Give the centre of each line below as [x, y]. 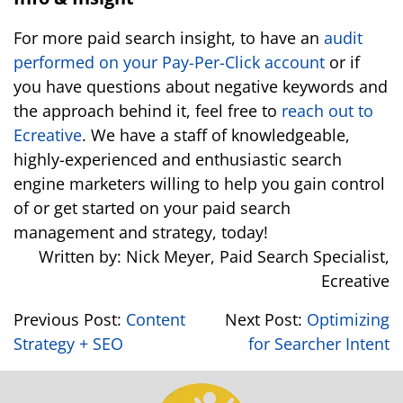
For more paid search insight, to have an [169, 38]
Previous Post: [70, 319]
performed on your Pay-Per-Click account [169, 62]
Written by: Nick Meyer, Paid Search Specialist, [214, 256]
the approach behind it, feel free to [148, 111]
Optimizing [348, 319]
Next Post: [266, 319]
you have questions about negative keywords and [201, 86]
